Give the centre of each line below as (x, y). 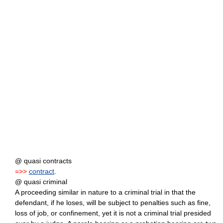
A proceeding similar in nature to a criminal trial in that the (105, 192)
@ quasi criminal (41, 182)
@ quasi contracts (43, 161)
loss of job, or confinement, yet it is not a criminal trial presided (113, 213)
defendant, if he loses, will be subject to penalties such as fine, (113, 203)
